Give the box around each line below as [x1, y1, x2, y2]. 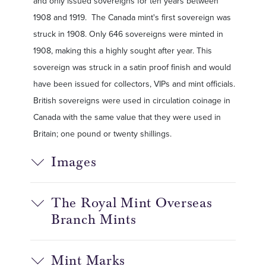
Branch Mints [51, 211, 137, 228]
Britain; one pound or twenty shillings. [33, 128, 174, 140]
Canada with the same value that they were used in [33, 111, 221, 123]
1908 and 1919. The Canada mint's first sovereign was [33, 11, 231, 23]
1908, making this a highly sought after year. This [33, 45, 212, 56]
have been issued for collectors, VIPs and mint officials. [33, 78, 235, 90]
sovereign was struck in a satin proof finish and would [33, 61, 231, 73]
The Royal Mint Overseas [51, 194, 213, 211]
